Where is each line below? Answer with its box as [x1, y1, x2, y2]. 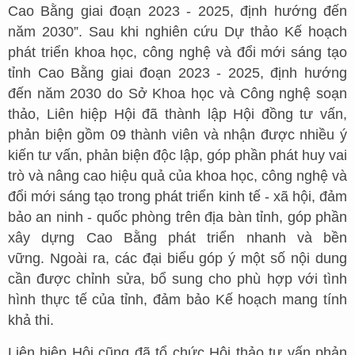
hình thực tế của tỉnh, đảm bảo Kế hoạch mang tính [8, 292, 347, 308]
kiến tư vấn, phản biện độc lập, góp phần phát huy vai [8, 147, 347, 164]
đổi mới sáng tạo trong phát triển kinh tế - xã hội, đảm [8, 189, 347, 205]
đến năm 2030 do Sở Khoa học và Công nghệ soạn [8, 86, 347, 102]
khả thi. [8, 312, 54, 329]
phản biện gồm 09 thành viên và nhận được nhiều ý [8, 127, 347, 143]
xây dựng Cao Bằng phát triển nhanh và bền [8, 230, 347, 246]
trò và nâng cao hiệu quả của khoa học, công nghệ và [8, 168, 347, 185]
